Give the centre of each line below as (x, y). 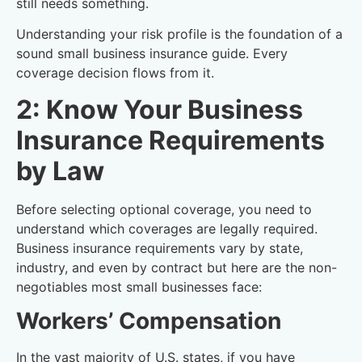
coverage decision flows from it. (115, 73)
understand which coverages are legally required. (167, 228)
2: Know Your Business (160, 109)
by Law (60, 170)
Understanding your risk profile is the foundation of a (179, 34)
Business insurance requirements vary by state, (160, 248)
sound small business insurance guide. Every (152, 54)
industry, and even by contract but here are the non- (177, 267)
